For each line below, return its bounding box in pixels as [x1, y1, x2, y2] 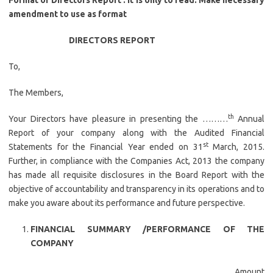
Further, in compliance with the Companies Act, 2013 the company [9, 156, 264, 166]
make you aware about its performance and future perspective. [9, 198, 245, 208]
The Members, [9, 88, 63, 97]
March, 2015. [208, 142, 265, 152]
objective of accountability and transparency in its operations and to [9, 184, 264, 194]
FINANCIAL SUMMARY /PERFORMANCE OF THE [30, 224, 264, 234]
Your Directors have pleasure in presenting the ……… [9, 114, 228, 124]
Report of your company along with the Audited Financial [9, 128, 264, 138]
